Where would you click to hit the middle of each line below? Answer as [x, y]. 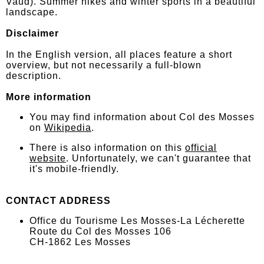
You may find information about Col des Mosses [142, 117]
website [48, 158]
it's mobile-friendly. [74, 169]
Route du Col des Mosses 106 [100, 231]
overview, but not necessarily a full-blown [104, 65]
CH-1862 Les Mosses [80, 242]
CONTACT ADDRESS [58, 201]
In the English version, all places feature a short [119, 55]
